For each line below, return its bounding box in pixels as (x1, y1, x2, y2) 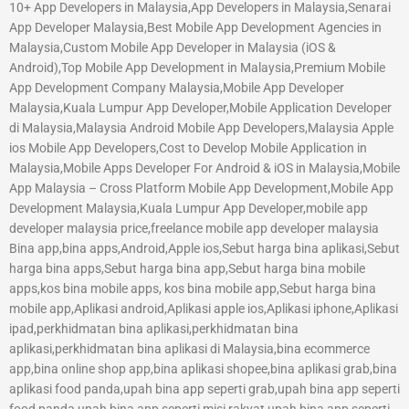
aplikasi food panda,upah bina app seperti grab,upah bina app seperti (9, 382, 400, 397)
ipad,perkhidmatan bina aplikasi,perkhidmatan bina (9, 321, 299, 337)
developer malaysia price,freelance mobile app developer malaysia (9, 221, 379, 236)
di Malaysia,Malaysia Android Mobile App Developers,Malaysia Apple (9, 121, 393, 136)
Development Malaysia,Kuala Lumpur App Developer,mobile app (9, 201, 368, 216)
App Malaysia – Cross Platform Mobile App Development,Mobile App (9, 181, 393, 196)
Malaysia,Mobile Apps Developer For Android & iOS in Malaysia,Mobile (9, 161, 400, 176)
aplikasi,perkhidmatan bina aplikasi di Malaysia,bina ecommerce (9, 341, 370, 357)
